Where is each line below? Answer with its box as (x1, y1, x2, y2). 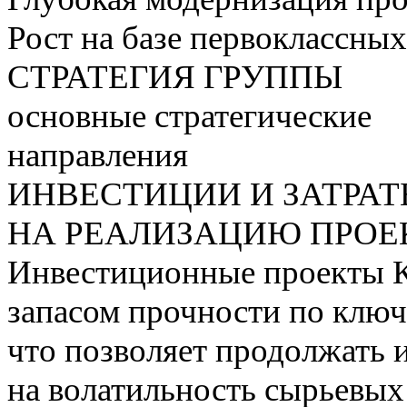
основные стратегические (7, 96, 372, 134)
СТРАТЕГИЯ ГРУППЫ (7, 57, 342, 95)
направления (7, 135, 188, 174)
